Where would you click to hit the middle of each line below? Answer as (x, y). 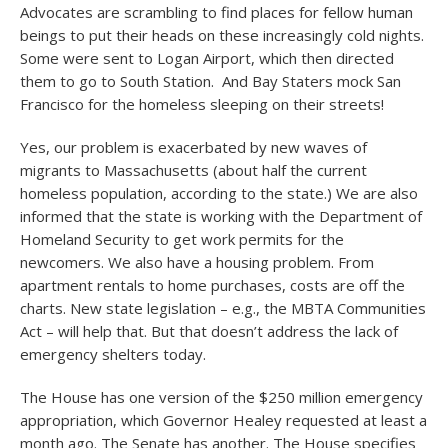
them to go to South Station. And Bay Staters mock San (210, 81)
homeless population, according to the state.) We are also (219, 193)
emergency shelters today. (113, 354)
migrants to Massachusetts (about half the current (193, 170)
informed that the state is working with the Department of (221, 216)
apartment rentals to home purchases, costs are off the (212, 285)
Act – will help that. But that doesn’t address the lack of (209, 331)
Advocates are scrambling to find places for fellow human (216, 12)
